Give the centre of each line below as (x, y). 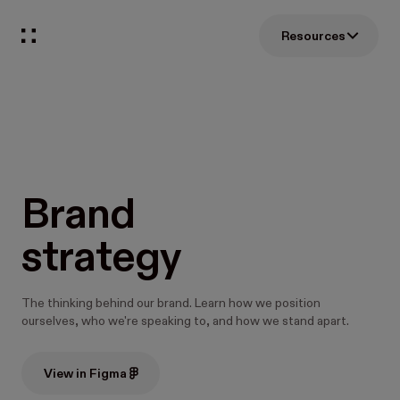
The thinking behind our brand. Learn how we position (171, 304)
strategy (101, 259)
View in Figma (85, 374)
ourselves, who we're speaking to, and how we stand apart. (185, 321)
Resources (313, 36)
